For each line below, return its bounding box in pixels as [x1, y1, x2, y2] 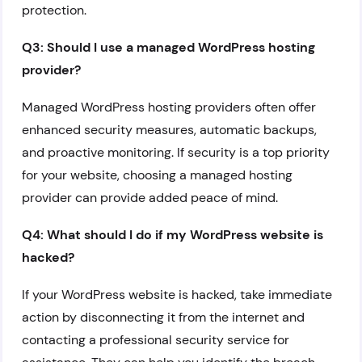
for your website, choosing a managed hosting [22, 166, 293, 183]
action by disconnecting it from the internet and [22, 309, 305, 326]
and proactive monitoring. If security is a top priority [22, 144, 330, 161]
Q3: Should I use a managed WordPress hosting [22, 39, 315, 56]
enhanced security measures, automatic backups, [22, 121, 317, 138]
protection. [22, 2, 86, 19]
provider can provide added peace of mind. [22, 189, 278, 206]
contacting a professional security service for [22, 331, 289, 348]
